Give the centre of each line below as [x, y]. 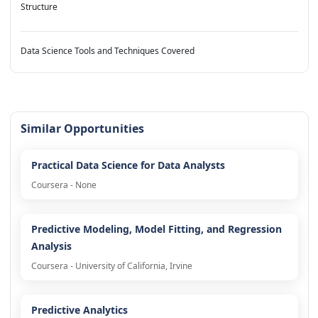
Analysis [51, 246]
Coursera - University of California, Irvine [111, 266]
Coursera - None [64, 185]
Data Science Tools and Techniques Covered [107, 51]
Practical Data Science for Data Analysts [128, 165]
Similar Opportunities [82, 129]
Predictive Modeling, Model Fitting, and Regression [156, 229]
